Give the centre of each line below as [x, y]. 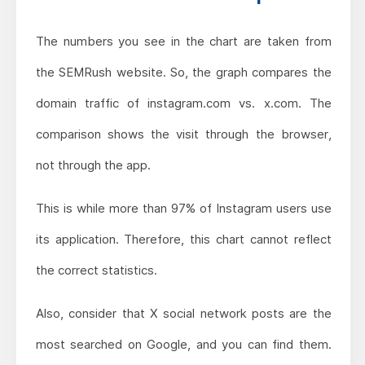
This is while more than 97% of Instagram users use [183, 208]
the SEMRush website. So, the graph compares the [183, 72]
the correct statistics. [96, 270]
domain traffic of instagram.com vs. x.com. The [183, 103]
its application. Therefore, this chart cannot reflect [183, 239]
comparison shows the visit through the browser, [183, 134]
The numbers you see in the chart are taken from [183, 41]
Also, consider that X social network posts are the [183, 313]
